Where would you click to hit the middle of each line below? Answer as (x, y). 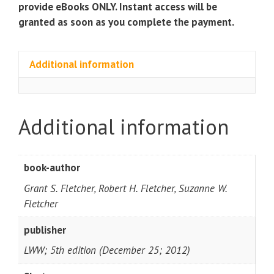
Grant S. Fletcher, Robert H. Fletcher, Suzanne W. (125, 188)
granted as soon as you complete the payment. (126, 22)
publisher (45, 230)
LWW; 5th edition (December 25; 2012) (107, 250)
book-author (52, 168)
